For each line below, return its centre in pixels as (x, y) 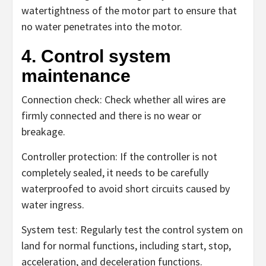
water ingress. (53, 205)
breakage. (43, 132)
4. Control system (96, 56)
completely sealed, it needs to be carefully (115, 173)
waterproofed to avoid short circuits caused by (126, 189)
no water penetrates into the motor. (102, 27)
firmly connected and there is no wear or (111, 116)
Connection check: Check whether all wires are (123, 100)
